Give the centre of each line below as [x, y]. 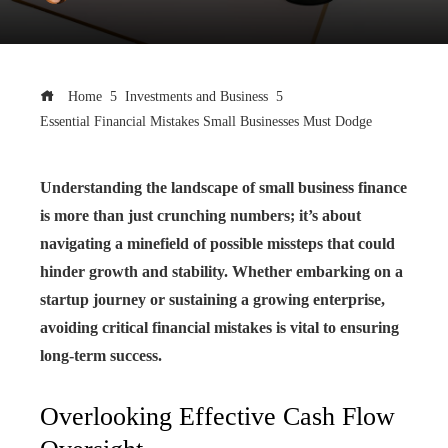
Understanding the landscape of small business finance [223, 187]
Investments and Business [196, 96]
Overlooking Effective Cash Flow [217, 416]
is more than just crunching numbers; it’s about [200, 215]
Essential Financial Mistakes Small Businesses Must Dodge [206, 121]
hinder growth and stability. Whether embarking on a [221, 271]
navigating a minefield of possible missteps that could [217, 243]
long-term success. [101, 355]
